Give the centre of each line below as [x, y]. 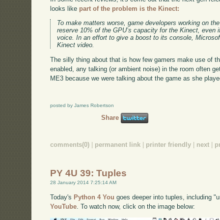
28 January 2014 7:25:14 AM [83, 183]
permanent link [118, 144]
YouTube [64, 206]
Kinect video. [76, 45]
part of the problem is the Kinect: [129, 8]
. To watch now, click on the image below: [136, 206]
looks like [65, 8]
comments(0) [70, 144]
